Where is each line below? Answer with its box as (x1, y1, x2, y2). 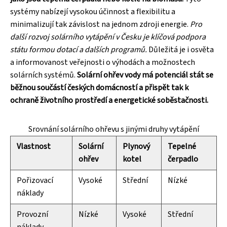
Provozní (17, 208, 48, 220)
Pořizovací (17, 174, 53, 186)
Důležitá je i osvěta (147, 44, 214, 55)
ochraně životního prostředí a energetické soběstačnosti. (10, 94, 208, 106)
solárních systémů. (10, 69, 77, 81)
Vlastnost (17, 140, 51, 152)
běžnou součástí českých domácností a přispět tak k (10, 82, 188, 93)
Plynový (123, 140, 150, 152)
